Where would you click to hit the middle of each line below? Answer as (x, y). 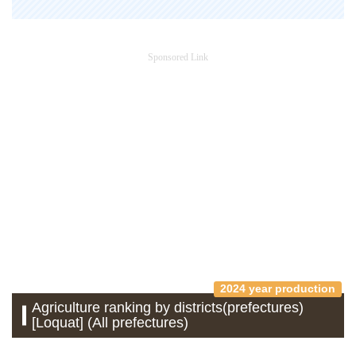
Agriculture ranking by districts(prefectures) (168, 307)
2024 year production (277, 288)
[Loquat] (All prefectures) (110, 322)
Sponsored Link (178, 58)
